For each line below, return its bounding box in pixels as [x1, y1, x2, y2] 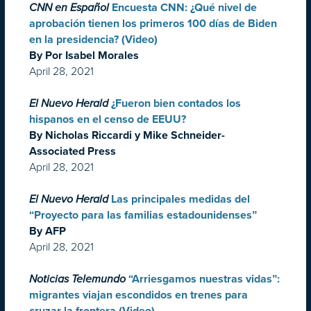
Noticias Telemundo [29, 272, 126, 287]
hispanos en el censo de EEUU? [29, 112, 186, 127]
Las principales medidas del [111, 192, 250, 207]
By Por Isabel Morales [29, 49, 139, 63]
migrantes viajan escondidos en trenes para [29, 288, 248, 303]
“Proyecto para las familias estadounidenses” [29, 208, 257, 223]
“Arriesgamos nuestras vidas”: [128, 272, 280, 287]
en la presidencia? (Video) [29, 33, 158, 47]
